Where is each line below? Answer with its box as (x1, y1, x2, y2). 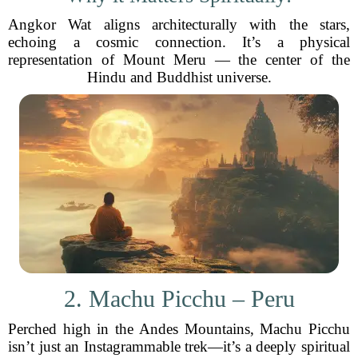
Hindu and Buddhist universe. (86, 69, 272, 86)
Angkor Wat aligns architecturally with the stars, (8, 16, 350, 33)
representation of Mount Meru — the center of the (8, 51, 350, 68)
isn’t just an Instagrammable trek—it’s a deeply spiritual (8, 338, 350, 355)
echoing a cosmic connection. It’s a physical (8, 34, 350, 50)
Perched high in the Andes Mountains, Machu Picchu (8, 320, 350, 337)
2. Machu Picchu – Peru (63, 285, 295, 312)
